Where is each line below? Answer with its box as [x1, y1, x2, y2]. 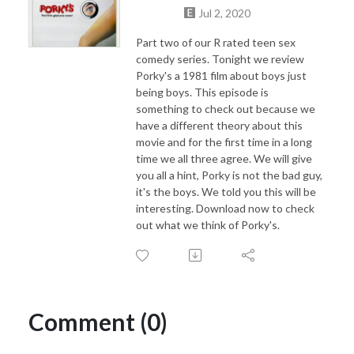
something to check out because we [136, 101, 315, 115]
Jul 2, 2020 [198, 6, 250, 20]
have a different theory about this [136, 118, 303, 132]
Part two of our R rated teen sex [136, 35, 296, 49]
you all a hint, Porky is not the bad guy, [136, 168, 322, 182]
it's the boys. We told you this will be [136, 184, 316, 198]
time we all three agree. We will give [136, 151, 312, 165]
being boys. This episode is [136, 85, 269, 99]
